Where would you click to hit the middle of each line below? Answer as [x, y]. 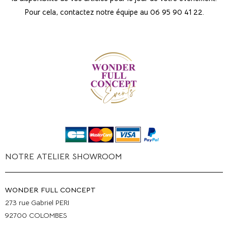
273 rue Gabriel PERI [37, 203]
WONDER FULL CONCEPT [50, 190]
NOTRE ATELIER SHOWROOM [64, 157]
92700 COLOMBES [36, 216]
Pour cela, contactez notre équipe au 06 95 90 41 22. [114, 12]
